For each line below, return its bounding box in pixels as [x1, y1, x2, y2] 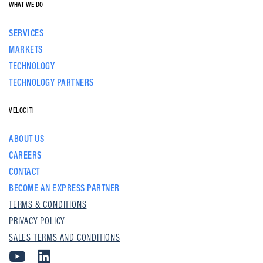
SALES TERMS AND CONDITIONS [9, 231, 120, 243]
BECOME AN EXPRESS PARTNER [9, 182, 120, 194]
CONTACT [9, 166, 40, 177]
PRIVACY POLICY [9, 215, 66, 227]
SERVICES [9, 27, 43, 39]
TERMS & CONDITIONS [9, 198, 87, 210]
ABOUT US [9, 133, 44, 144]
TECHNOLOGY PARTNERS [9, 76, 94, 88]
